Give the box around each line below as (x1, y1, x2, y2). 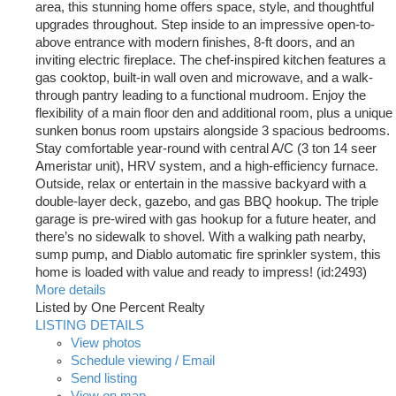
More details (35, 283, 106, 298)
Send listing (71, 371, 137, 386)
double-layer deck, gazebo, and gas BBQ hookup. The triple (35, 194, 378, 209)
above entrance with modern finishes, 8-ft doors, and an (35, 35, 354, 50)
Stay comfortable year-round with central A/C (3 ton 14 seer (35, 141, 377, 156)
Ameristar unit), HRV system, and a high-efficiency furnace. (35, 159, 378, 174)
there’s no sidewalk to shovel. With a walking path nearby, (35, 230, 366, 245)
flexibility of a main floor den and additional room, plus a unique (35, 106, 392, 121)
